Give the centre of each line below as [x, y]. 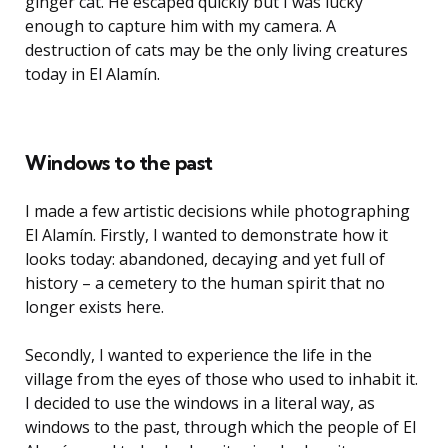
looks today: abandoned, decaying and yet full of [205, 258]
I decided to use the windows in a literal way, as [200, 402]
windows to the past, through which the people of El [220, 426]
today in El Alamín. [92, 73]
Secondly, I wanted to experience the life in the [198, 354]
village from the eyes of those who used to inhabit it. [221, 378]
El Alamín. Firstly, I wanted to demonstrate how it [206, 234]
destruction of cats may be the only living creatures [216, 49]
